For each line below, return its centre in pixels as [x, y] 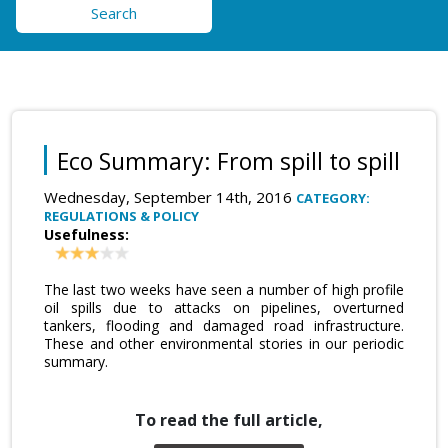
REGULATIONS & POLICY [121, 215]
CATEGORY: [333, 197]
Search [114, 12]
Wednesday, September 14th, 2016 [170, 196]
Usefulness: [86, 234]
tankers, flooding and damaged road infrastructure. [224, 325]
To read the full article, [229, 419]
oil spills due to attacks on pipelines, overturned [224, 307]
